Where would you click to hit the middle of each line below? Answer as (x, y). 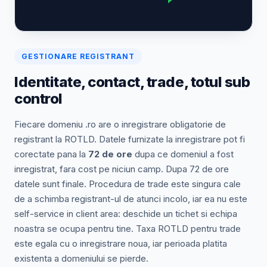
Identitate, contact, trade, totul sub (132, 82)
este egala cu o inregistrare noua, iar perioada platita (121, 243)
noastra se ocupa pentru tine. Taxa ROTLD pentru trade (128, 228)
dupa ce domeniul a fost (183, 154)
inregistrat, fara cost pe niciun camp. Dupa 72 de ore (122, 169)
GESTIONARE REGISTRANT (78, 56)
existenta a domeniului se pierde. (81, 258)
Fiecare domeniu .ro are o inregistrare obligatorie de (120, 124)
